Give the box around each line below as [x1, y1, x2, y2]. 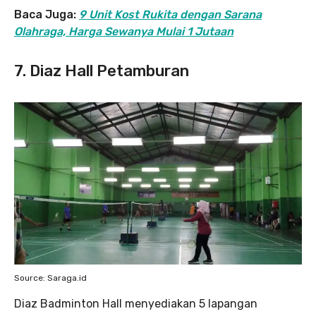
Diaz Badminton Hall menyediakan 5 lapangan [14, 296, 257, 310]
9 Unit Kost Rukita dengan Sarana [79, 8, 262, 21]
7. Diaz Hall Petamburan [14, 61, 189, 80]
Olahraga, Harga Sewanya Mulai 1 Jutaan [14, 25, 233, 38]
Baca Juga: [14, 8, 79, 21]
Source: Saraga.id [14, 272, 87, 283]
